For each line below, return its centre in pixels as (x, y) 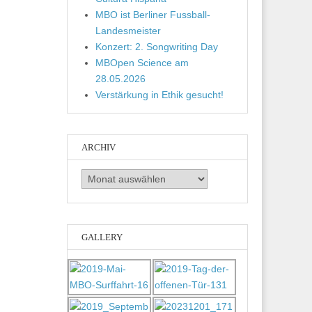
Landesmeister (128, 30)
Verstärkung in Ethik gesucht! (159, 94)
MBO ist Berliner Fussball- (153, 14)
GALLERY (102, 237)
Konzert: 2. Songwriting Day (157, 46)
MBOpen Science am (142, 62)
